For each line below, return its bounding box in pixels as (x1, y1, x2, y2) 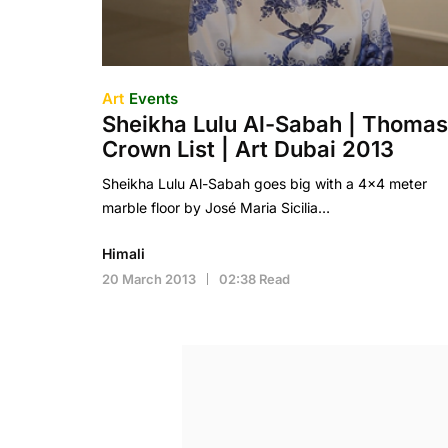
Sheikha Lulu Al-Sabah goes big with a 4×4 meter (102, 175, 427, 192)
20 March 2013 (102, 271, 196, 287)
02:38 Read (219, 271, 290, 287)
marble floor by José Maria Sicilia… (102, 199, 330, 216)
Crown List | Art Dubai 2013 (102, 136, 394, 162)
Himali (102, 245, 145, 262)
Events (129, 89, 178, 108)
